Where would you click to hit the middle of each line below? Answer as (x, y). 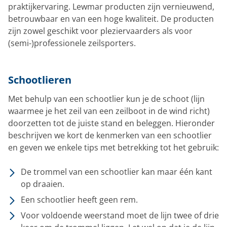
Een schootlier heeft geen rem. (79, 199)
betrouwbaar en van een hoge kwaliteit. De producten (111, 19)
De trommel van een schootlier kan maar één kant (117, 172)
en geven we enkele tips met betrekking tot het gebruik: (113, 148)
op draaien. (43, 184)
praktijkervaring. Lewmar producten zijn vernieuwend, (111, 7)
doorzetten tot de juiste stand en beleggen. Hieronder (111, 123)
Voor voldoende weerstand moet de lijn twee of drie (120, 215)
